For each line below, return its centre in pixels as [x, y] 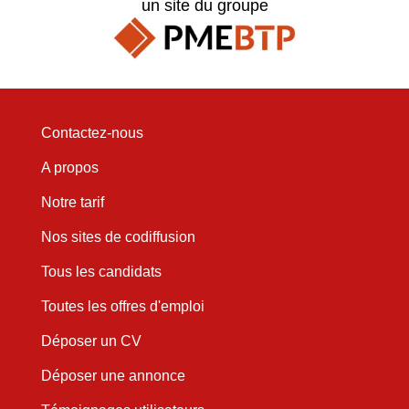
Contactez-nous [92, 133]
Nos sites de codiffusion [118, 237]
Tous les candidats [101, 272]
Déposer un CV [91, 341]
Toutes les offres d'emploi [122, 307]
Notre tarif [72, 203]
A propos [69, 168]
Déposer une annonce [113, 376]
